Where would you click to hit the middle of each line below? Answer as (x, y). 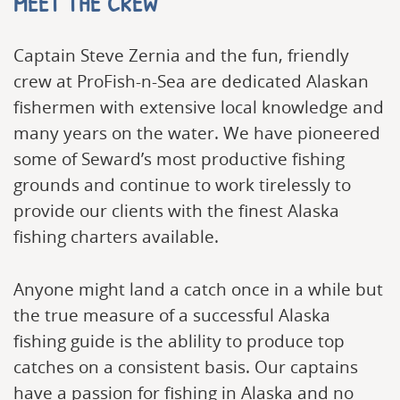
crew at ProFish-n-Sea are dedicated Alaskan (191, 82)
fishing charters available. (116, 237)
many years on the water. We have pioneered (197, 133)
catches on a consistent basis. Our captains (186, 367)
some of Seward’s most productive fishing (179, 159)
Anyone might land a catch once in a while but (198, 290)
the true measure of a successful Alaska (172, 316)
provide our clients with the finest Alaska (176, 211)
